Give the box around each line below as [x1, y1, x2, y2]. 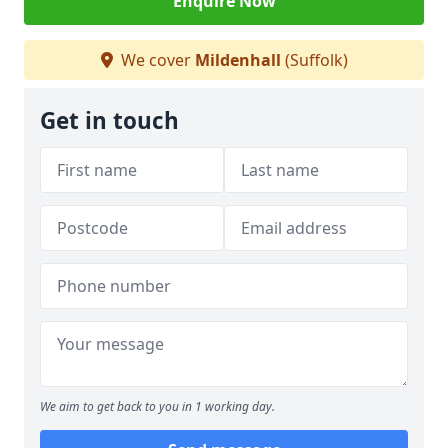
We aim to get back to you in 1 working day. [40, 398, 275, 415]
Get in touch [40, 105, 179, 136]
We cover [116, 49, 195, 71]
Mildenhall [194, 49, 281, 71]
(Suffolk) [280, 49, 348, 71]
